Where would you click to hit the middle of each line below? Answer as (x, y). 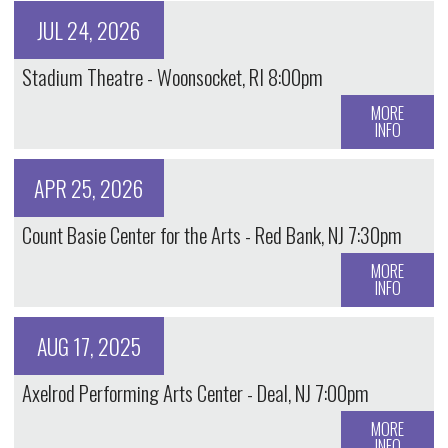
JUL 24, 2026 (89, 30)
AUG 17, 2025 (88, 346)
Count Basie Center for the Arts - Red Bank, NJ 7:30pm (211, 235)
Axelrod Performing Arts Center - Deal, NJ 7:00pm (195, 393)
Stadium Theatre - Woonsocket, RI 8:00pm (172, 77)
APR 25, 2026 (89, 188)
